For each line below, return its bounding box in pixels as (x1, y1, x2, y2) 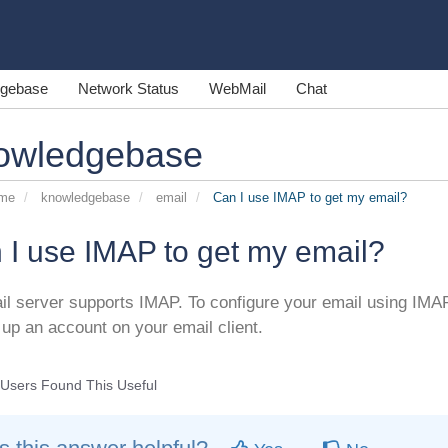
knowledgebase (40, 190, 130, 205)
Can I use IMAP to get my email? (208, 190, 407, 205)
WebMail (209, 80, 266, 97)
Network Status (78, 80, 179, 97)
